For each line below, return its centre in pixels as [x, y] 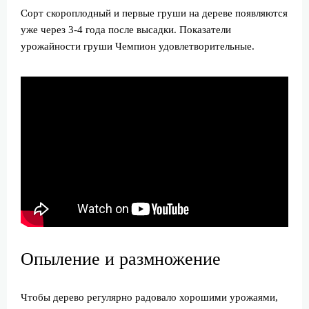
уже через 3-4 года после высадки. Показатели [126, 30]
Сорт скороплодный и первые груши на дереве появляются [154, 13]
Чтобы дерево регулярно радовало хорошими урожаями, [149, 298]
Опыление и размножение [121, 259]
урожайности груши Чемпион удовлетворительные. [138, 46]
